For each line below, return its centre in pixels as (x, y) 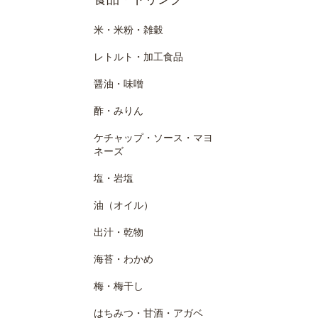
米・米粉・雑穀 (128, 30)
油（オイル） (124, 205)
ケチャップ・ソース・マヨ (153, 138)
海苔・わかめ (124, 259)
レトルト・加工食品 (138, 57)
